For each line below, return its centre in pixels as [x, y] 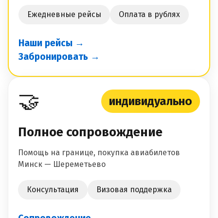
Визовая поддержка [134, 190]
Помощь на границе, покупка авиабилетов [99, 153]
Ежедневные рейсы [64, 15]
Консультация [53, 190]
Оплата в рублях [149, 15]
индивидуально [151, 101]
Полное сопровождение [90, 132]
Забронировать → [59, 57]
